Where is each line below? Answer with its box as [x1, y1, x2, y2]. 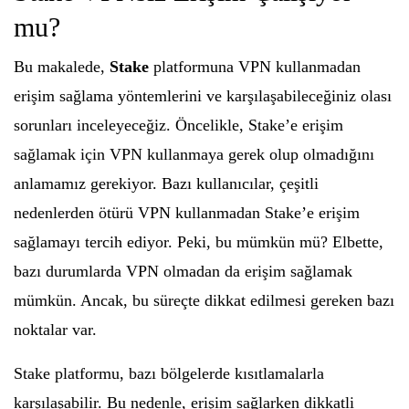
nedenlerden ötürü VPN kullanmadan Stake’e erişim [14, 204, 360, 222]
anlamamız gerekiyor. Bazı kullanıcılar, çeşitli [14, 174, 319, 193]
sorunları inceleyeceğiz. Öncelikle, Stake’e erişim [14, 116, 343, 134]
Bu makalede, [14, 58, 110, 76]
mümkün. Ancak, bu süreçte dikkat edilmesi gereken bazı [14, 291, 394, 309]
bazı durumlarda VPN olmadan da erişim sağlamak [14, 262, 352, 280]
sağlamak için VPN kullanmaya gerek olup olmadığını [14, 145, 374, 163]
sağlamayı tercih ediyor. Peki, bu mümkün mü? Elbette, [14, 233, 383, 251]
